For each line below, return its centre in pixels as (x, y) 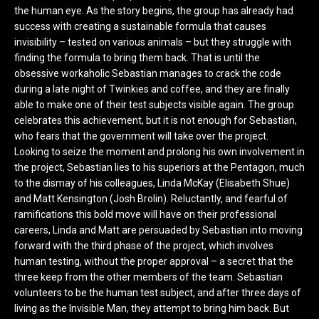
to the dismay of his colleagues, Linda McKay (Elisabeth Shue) (152, 183)
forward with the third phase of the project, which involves (144, 245)
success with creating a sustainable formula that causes (140, 26)
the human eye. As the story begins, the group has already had (154, 10)
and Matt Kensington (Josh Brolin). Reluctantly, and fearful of (151, 198)
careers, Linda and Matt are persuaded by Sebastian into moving (158, 230)
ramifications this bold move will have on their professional (145, 214)
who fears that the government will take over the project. (141, 136)
